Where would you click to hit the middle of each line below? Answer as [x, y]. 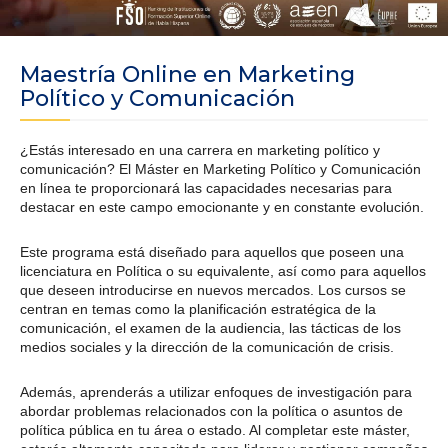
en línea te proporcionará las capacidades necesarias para [206, 188]
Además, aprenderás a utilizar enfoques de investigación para [216, 392]
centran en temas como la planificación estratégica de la [198, 309]
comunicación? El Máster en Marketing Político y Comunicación [220, 169]
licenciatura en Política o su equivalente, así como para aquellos [223, 271]
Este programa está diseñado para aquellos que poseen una [212, 252]
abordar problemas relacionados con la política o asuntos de [211, 411]
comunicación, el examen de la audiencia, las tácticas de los [210, 328]
